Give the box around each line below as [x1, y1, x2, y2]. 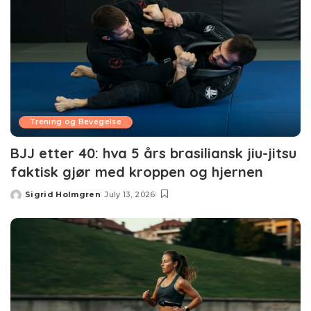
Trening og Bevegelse [30, 117, 121, 127]
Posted [10, 194, 43, 205]
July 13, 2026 [104, 190, 155, 200]
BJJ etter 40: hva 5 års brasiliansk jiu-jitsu [10, 144, 296, 162]
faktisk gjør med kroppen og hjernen [10, 163, 263, 181]
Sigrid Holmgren [25, 190, 101, 200]
